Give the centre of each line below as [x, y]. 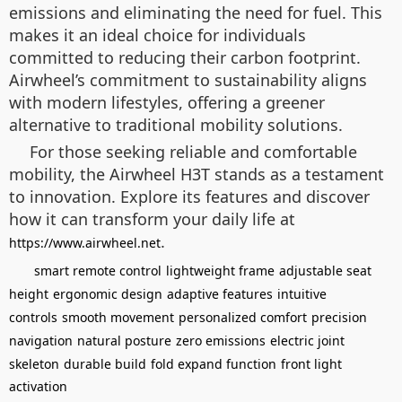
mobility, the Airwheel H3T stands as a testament [197, 174]
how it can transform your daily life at [152, 219]
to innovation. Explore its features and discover [189, 197]
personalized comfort [243, 317]
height [29, 294]
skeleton [34, 364]
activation [38, 386]
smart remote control [98, 271]
